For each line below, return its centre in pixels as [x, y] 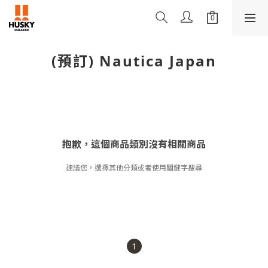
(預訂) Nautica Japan [134, 61]
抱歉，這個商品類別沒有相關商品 [134, 144]
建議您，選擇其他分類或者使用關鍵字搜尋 [134, 168]
